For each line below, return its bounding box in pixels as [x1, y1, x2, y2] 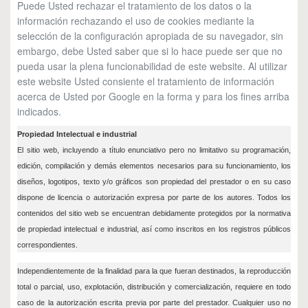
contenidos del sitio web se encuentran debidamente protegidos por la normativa [17, 209, 291, 217]
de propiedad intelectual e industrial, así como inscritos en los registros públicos [17, 225, 291, 233]
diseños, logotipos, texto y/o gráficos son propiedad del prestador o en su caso [17, 177, 291, 186]
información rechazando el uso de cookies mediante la [17, 14, 254, 27]
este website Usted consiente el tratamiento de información [17, 74, 274, 88]
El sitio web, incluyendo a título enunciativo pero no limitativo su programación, [17, 146, 291, 154]
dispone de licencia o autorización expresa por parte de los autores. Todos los [17, 193, 291, 201]
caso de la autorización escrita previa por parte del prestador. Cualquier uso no [17, 298, 291, 307]
